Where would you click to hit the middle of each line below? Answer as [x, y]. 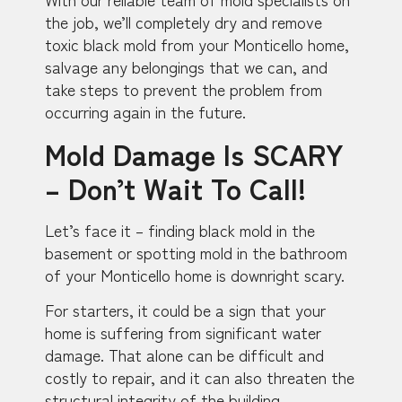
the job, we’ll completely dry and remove [184, 22]
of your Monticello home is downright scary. [195, 274]
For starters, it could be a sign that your [185, 310]
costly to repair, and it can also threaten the [200, 377]
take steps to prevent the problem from [184, 89]
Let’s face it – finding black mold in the [180, 229]
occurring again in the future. [145, 112]
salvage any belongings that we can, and [186, 67]
